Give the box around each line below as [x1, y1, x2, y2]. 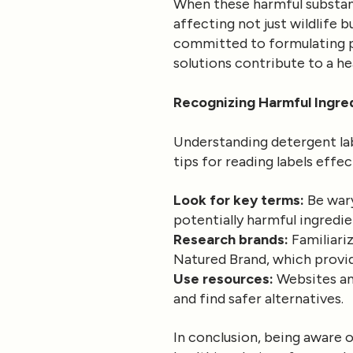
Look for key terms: [173, 191, 304, 210]
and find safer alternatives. [173, 290, 344, 308]
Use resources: [173, 270, 273, 288]
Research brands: [173, 231, 288, 249]
